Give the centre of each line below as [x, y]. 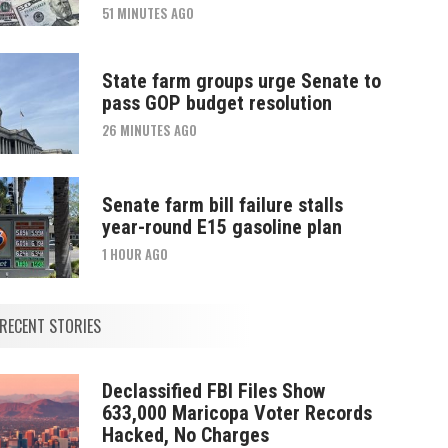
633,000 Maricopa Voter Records [236, 412]
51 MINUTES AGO [147, 12]
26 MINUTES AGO [149, 129]
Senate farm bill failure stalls [222, 204]
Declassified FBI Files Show [213, 390]
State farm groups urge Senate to [241, 80]
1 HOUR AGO [134, 253]
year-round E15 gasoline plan [221, 226]
